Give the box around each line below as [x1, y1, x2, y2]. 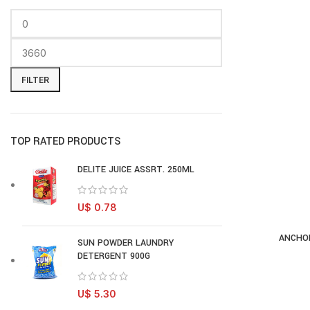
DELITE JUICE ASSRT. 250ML [77, 163, 194, 176]
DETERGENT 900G [77, 250, 150, 262]
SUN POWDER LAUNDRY [77, 237, 174, 249]
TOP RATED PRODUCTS [10, 134, 120, 149]
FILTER [21, 74, 49, 85]
